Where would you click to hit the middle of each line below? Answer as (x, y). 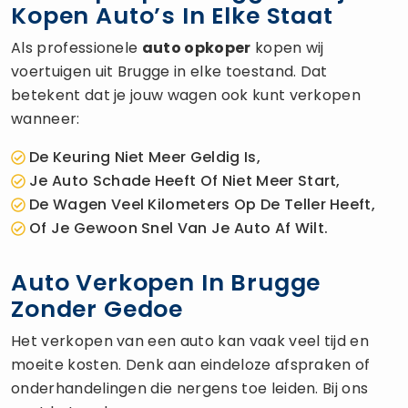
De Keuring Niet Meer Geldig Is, (145, 157)
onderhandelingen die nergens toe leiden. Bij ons (190, 388)
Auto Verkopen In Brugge (166, 282)
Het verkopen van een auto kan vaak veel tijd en (190, 341)
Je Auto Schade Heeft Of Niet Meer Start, (185, 180)
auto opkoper (196, 47)
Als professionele (76, 47)
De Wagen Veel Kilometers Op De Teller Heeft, (203, 204)
